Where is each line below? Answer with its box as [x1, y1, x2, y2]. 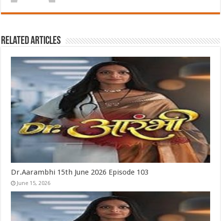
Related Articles [1, 36, 61, 47]
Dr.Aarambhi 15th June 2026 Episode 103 [11, 168, 149, 177]
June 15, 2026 [17, 180, 51, 187]
